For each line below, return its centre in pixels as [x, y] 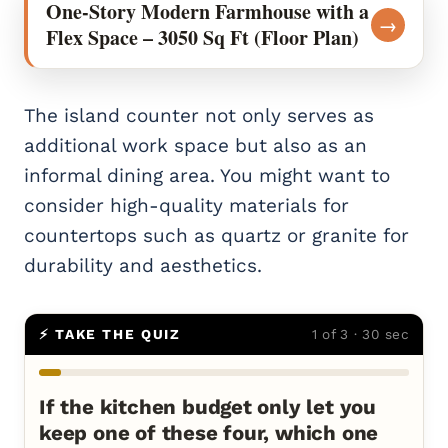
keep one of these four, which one [209, 432]
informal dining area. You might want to [207, 175]
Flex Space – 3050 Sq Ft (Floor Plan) [202, 37]
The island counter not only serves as [199, 115]
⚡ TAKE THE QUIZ [110, 333]
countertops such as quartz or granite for [216, 235]
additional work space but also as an [195, 145]
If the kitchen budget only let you [208, 406]
